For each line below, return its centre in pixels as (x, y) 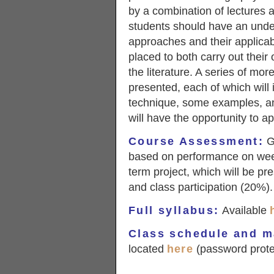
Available (244, 210)
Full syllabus (172, 210)
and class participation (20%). (201, 187)
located (148, 249)
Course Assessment (194, 141)
